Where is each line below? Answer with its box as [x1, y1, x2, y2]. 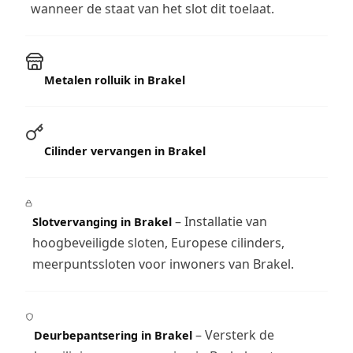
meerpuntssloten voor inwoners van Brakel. [32, 255, 295, 273]
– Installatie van [172, 212, 268, 230]
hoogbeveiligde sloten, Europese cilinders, [32, 233, 285, 251]
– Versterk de [191, 325, 274, 344]
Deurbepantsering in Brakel [33, 327, 192, 343]
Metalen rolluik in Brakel [44, 72, 185, 87]
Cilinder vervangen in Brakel [44, 143, 206, 158]
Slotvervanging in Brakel [32, 214, 173, 229]
